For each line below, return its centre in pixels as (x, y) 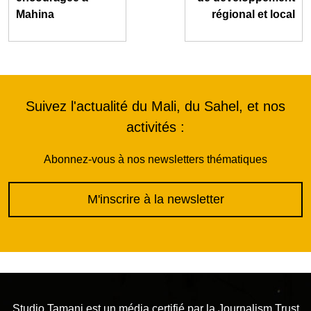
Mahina (35, 14)
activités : (155, 127)
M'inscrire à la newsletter (155, 199)
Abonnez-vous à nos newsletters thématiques (155, 159)
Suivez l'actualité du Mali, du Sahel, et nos (155, 106)
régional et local (253, 14)
